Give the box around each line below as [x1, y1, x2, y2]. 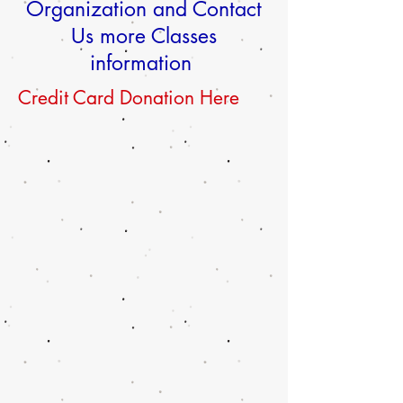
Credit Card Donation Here [18, 85, 250, 110]
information [90, 49, 198, 76]
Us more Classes [71, 22, 217, 49]
